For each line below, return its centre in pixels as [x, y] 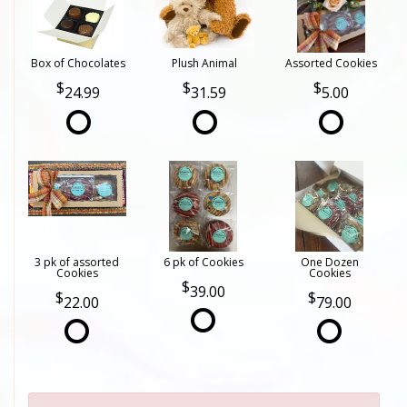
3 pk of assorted [77, 262]
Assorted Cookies [331, 64]
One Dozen [329, 262]
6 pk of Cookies [203, 262]
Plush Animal [205, 64]
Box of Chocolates [79, 64]
